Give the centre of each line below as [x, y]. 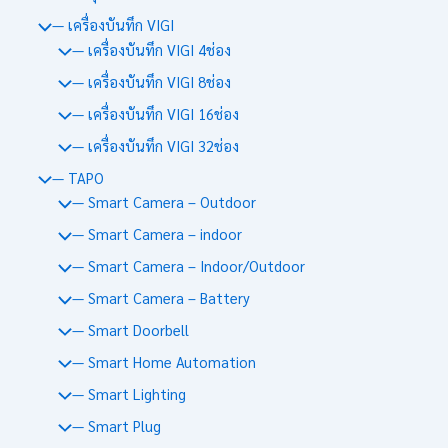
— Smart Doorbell [130, 329]
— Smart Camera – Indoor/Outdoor [188, 266]
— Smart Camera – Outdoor [163, 202]
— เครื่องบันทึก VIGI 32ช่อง [155, 145]
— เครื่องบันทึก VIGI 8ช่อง [151, 81]
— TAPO [77, 177]
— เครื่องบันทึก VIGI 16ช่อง [155, 113]
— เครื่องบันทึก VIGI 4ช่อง [151, 49]
